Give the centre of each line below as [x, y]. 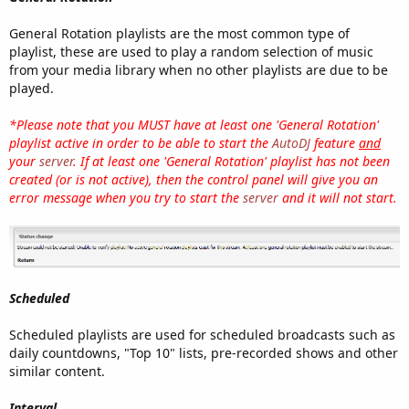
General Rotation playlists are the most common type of [179, 34]
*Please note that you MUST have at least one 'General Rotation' [194, 125]
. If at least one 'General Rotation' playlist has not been [231, 162]
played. [31, 89]
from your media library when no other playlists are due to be [199, 70]
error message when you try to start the [126, 198]
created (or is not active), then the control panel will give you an [194, 180]
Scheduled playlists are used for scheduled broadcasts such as [202, 334]
